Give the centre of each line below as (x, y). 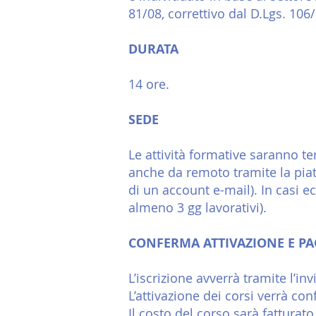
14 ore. (149, 84)
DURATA (153, 49)
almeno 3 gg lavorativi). (197, 207)
